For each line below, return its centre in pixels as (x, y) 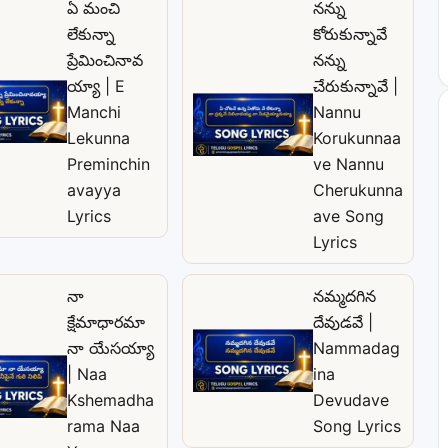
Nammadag (356, 347)
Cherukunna (358, 189)
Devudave (351, 399)
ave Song (348, 215)
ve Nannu (348, 163)
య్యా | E (96, 85)
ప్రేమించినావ (105, 59)
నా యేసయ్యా (110, 347)
